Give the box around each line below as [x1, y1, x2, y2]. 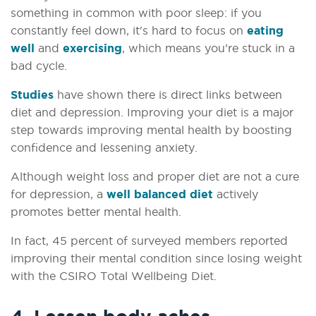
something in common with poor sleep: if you [11, 6, 262, 20]
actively [213, 188, 258, 201]
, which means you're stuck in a [122, 42, 295, 55]
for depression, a [11, 188, 107, 201]
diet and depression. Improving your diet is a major [11, 106, 293, 119]
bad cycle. [11, 59, 67, 73]
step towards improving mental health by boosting [11, 123, 292, 137]
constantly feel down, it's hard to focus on [11, 24, 247, 37]
